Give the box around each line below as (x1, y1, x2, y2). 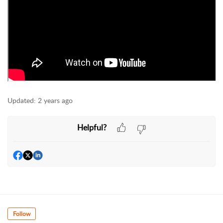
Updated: (7, 96, 36, 105)
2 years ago (38, 96, 73, 105)
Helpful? (77, 121, 107, 133)
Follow (13, 210, 30, 219)
